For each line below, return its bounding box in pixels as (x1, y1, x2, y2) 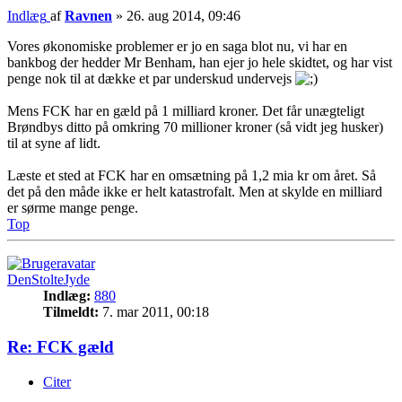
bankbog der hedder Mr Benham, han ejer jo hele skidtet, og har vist (7, 55, 392, 71)
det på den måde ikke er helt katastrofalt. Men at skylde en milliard (7, 184, 382, 200)
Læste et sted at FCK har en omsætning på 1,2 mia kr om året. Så (7, 168, 376, 184)
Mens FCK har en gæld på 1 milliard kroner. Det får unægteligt (7, 103, 364, 119)
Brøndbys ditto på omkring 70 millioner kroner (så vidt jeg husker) (7, 119, 383, 135)
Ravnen (65, 8, 112, 24)
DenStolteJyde (7, 272, 90, 288)
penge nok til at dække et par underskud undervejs (7, 71, 295, 87)
